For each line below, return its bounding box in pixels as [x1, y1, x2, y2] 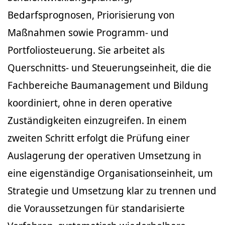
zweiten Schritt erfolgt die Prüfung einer [8, 131, 190, 145]
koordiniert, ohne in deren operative [8, 96, 172, 109]
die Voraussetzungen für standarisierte [8, 201, 185, 215]
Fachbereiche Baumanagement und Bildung [8, 78, 208, 92]
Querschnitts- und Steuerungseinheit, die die [8, 61, 211, 74]
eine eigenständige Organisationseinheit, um [8, 166, 213, 180]
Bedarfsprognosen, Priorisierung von [8, 8, 175, 22]
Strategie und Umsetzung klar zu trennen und [8, 184, 216, 197]
